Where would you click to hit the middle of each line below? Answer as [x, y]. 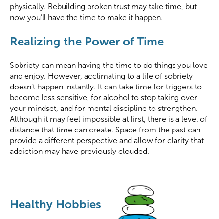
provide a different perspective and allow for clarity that [107, 141]
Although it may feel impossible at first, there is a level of [109, 119]
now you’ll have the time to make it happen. [86, 18]
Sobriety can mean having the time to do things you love [109, 66]
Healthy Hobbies [55, 204]
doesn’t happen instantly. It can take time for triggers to [106, 87]
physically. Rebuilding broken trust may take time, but [103, 7]
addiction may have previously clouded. [79, 152]
